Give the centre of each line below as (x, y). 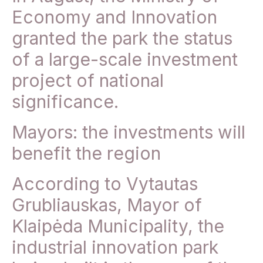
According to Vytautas (105, 184)
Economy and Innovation (114, 17)
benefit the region (86, 154)
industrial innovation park (115, 247)
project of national (88, 81)
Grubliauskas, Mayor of (107, 205)
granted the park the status (122, 38)
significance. (65, 102)
